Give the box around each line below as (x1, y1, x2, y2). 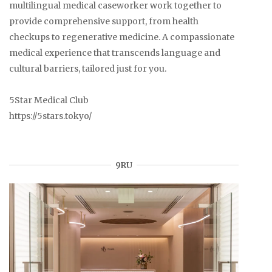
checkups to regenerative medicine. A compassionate (9, 31, 234, 42)
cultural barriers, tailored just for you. (9, 63, 166, 74)
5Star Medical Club (9, 94, 89, 106)
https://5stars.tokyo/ (9, 110, 92, 121)
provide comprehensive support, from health (9, 15, 199, 27)
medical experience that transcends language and (9, 47, 220, 58)
